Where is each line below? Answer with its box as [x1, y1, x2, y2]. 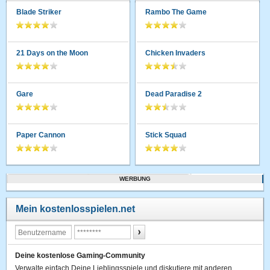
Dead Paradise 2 [145, 89, 202, 98]
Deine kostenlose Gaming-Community [15, 251, 146, 260]
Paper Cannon [16, 130, 66, 139]
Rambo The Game [145, 7, 207, 16]
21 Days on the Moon [16, 48, 89, 57]
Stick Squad [145, 130, 187, 139]
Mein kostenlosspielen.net [16, 203, 136, 214]
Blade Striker [16, 7, 62, 16]
